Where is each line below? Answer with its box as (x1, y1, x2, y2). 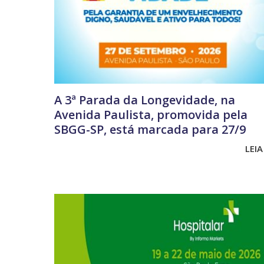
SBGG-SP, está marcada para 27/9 (54, 121, 246, 138)
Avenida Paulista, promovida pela (54, 107, 247, 123)
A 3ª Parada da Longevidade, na (54, 92, 235, 108)
